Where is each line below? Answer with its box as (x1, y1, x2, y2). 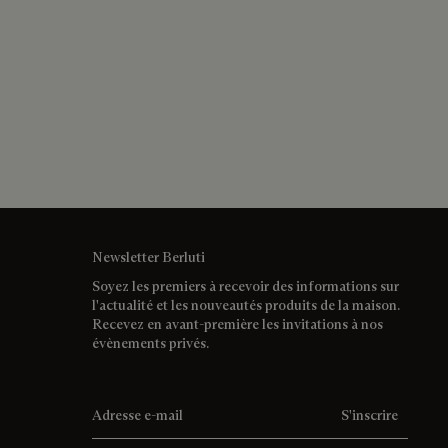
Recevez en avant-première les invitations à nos (92, 314, 383, 333)
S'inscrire (341, 405, 398, 424)
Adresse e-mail (91, 391, 182, 410)
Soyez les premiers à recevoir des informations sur (92, 276, 399, 295)
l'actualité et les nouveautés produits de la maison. (92, 295, 400, 314)
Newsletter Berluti (92, 247, 205, 266)
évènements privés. (92, 333, 209, 352)
